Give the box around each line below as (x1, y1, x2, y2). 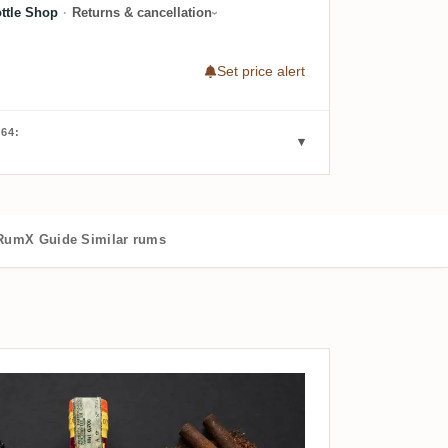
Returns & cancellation (71, 5, 212, 21)
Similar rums (81, 231, 167, 247)
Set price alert (216, 63, 305, 80)
